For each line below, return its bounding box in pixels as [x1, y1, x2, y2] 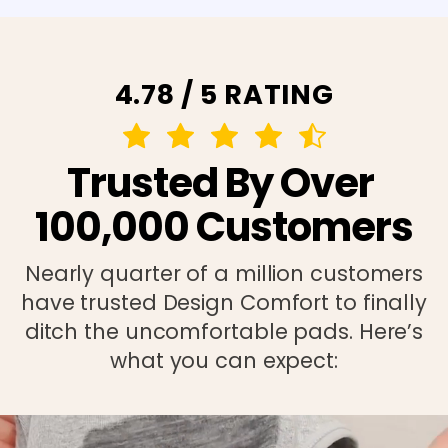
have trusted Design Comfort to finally [20, 287, 428, 317]
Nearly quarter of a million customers [24, 258, 424, 288]
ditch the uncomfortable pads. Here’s [24, 316, 424, 346]
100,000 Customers [35, 198, 413, 255]
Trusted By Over [67, 154, 381, 211]
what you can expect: [110, 345, 338, 375]
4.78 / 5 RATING [114, 75, 334, 113]
